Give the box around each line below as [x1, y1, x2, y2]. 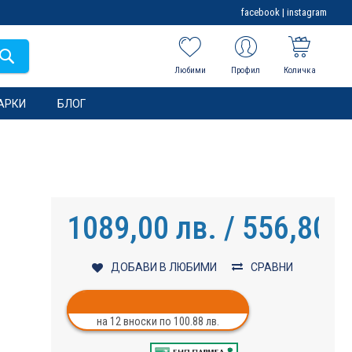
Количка [283, 65, 316, 75]
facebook [241, 6, 280, 18]
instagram [287, 6, 327, 18]
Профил [231, 65, 261, 75]
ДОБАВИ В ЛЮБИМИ [111, 260, 218, 273]
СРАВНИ [251, 260, 294, 273]
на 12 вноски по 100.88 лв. [96, 314, 219, 328]
